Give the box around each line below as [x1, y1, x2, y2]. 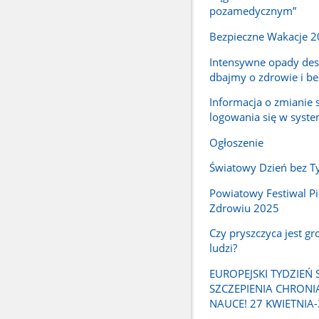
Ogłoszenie [209, 135, 263, 150]
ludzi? [209, 241, 237, 256]
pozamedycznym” [209, 4, 296, 19]
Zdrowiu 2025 [209, 200, 279, 215]
